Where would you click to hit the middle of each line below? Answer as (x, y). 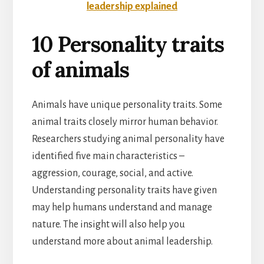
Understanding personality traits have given (124, 190)
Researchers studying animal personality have (128, 139)
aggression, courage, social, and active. (112, 173)
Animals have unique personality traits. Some (127, 105)
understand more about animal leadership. (123, 241)
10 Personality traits (128, 44)
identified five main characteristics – (108, 156)
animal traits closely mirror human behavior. (125, 122)
